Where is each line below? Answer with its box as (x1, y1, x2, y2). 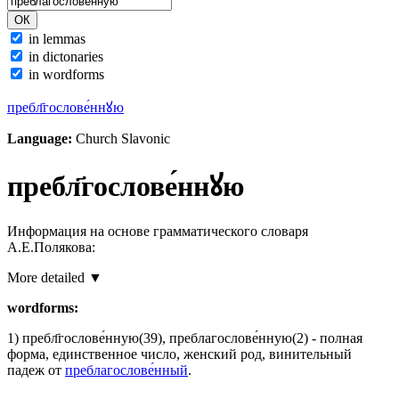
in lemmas (28, 31, 85, 46)
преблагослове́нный (65, 362, 188, 378)
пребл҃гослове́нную (22, 330, 139, 346)
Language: (7, 131, 72, 146)
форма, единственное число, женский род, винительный (7, 346, 352, 362)
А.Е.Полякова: (7, 239, 95, 255)
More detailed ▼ (7, 269, 102, 285)
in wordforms (28, 67, 104, 82)
